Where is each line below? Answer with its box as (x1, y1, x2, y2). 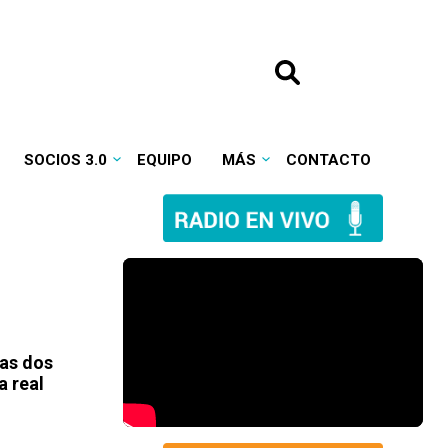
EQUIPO (136, 151, 192, 169)
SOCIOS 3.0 (23, 151, 107, 169)
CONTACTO (285, 151, 371, 169)
